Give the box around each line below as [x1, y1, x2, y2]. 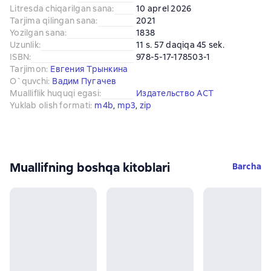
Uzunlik [10, 39, 39, 50]
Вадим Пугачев [52, 76, 117, 87]
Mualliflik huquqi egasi [10, 88, 99, 99]
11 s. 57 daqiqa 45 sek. [136, 39, 224, 50]
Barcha [232, 161, 261, 172]
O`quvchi [10, 76, 48, 87]
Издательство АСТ [136, 88, 214, 99]
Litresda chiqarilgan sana [10, 3, 113, 14]
